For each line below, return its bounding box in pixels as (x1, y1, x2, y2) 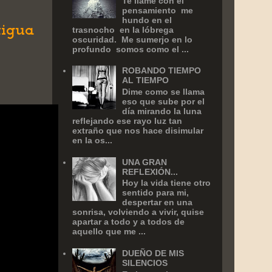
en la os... (72, 135, 112, 145)
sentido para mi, (122, 188, 189, 198)
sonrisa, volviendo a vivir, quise (72, 207, 204, 217)
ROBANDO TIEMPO (122, 66, 202, 76)
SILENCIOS (122, 257, 168, 268)
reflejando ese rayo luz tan (72, 115, 182, 126)
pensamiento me (122, 5, 194, 15)
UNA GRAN (122, 157, 168, 167)
